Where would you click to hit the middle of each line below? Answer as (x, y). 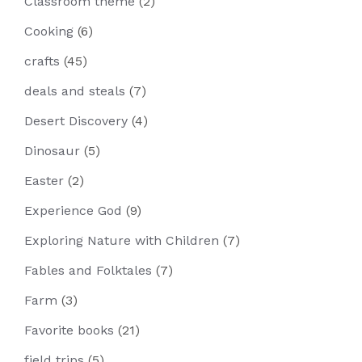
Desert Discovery (76, 121)
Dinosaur (52, 151)
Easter (44, 181)
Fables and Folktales (88, 270)
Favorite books (69, 330)
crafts (42, 61)
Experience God (73, 210)
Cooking (49, 31)
